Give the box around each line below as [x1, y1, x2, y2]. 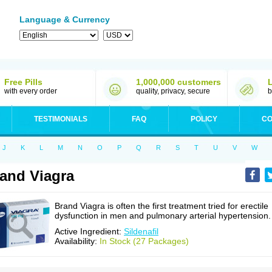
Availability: [55, 236, 100, 246]
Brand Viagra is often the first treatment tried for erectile [55, 201, 268, 211]
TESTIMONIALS [34, 115, 87, 123]
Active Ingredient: [55, 226, 124, 236]
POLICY [191, 115, 217, 123]
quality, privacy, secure [136, 87, 210, 95]
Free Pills [4, 77, 42, 87]
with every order [4, 87, 57, 95]
